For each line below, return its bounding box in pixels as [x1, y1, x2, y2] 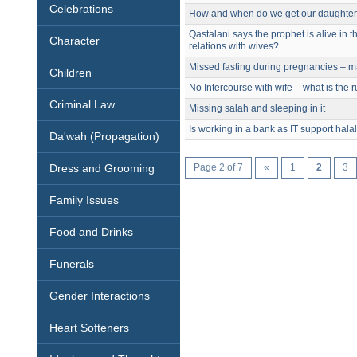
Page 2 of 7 [194, 162, 244, 173]
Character [49, 34, 100, 47]
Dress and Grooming [49, 162, 155, 175]
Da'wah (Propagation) [49, 130, 160, 143]
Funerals [49, 257, 95, 270]
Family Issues [49, 194, 120, 206]
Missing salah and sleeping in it [189, 103, 326, 114]
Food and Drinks [49, 226, 134, 238]
